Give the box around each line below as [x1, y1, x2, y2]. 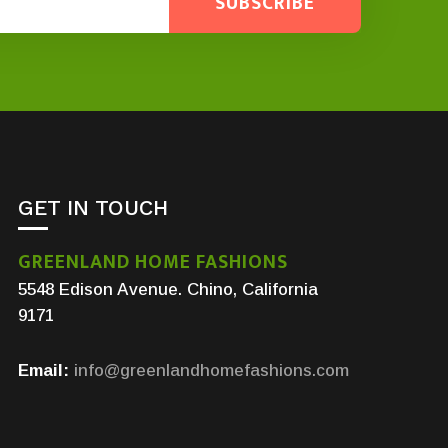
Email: [17, 360, 69, 380]
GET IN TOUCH [17, 195, 168, 221]
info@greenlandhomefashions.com [73, 360, 349, 380]
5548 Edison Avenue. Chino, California [17, 280, 318, 300]
